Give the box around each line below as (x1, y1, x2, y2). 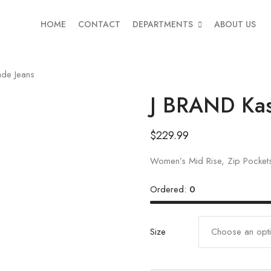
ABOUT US (214, 18, 256, 30)
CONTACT (78, 18, 120, 30)
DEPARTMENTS (132, 18, 193, 30)
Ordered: (150, 183, 186, 196)
